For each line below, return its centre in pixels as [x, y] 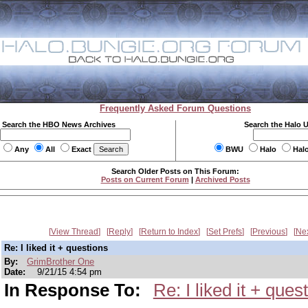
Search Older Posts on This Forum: [175, 171]
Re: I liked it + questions [56, 248]
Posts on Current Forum [145, 179]
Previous [269, 232]
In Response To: [75, 290]
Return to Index [169, 232]
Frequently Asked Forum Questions [175, 108]
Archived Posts [222, 179]
